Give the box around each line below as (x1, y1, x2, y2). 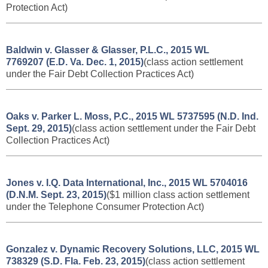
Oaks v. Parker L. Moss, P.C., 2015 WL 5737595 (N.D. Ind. (6, 111, 258, 121)
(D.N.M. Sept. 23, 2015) (6, 190, 106, 200)
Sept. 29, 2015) (6, 123, 72, 133)
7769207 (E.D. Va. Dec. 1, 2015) (6, 57, 144, 67)
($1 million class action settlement (106, 190, 249, 200)
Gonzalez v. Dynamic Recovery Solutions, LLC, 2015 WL (6, 244, 260, 254)
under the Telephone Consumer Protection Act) (6, 202, 204, 212)
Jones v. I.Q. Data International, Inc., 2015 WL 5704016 (6, 178, 248, 188)
